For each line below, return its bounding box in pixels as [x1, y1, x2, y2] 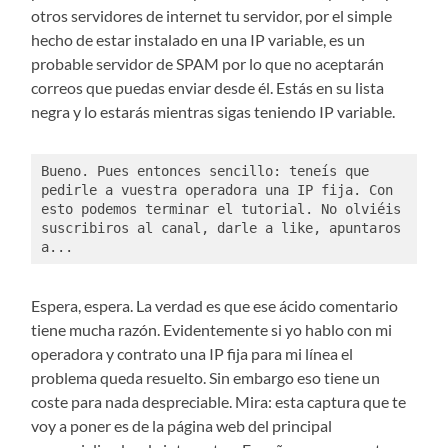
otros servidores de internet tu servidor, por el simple [31, 6, 393, 25]
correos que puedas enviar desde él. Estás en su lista [31, 78, 385, 97]
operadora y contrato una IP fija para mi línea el [31, 344, 354, 364]
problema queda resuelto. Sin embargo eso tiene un [31, 368, 381, 388]
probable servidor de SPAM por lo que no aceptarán [31, 54, 385, 73]
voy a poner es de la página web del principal [31, 416, 333, 436]
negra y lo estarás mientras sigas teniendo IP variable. [31, 102, 396, 121]
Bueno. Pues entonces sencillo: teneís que [40, 162, 369, 179]
